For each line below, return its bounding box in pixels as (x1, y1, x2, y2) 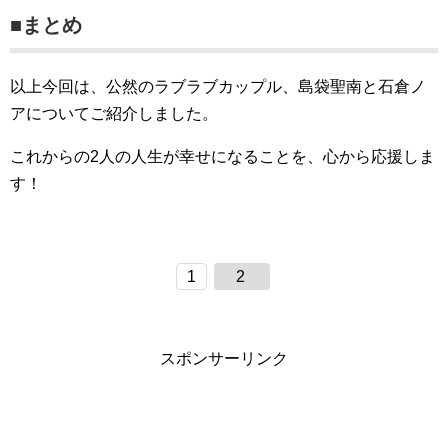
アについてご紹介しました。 (10, 105, 218, 123)
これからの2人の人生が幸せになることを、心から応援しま (10, 148, 435, 166)
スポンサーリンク (160, 350, 288, 368)
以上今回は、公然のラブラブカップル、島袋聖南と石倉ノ (10, 78, 426, 96)
